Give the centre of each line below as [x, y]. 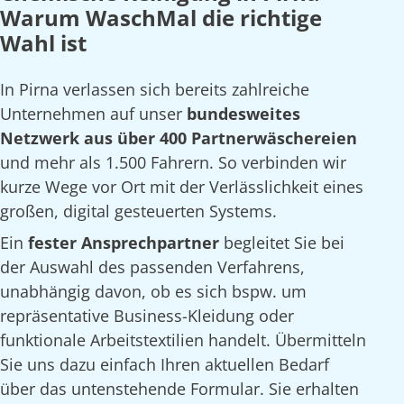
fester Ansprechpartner [126, 243]
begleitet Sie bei [284, 243]
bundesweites [243, 114]
